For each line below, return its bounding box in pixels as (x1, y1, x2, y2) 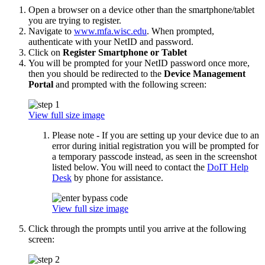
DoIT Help (207, 161, 248, 172)
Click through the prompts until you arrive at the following (28, 223, 246, 234)
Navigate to (28, 25, 74, 36)
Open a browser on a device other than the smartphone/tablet (28, 4, 254, 15)
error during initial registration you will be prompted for (52, 140, 258, 151)
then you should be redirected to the (28, 68, 164, 79)
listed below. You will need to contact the (52, 161, 207, 172)
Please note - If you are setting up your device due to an (52, 130, 259, 140)
